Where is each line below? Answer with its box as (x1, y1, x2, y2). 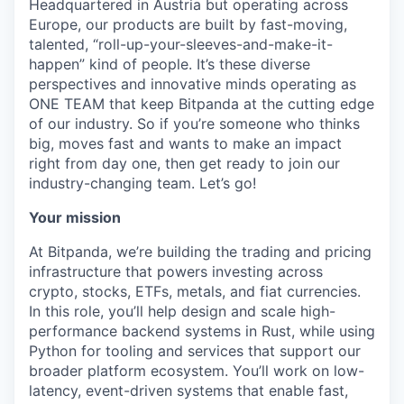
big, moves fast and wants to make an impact (29, 134, 342, 153)
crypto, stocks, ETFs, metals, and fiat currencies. (29, 282, 361, 301)
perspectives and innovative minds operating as (29, 75, 356, 94)
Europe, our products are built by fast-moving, (29, 15, 347, 34)
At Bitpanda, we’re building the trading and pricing (29, 243, 372, 262)
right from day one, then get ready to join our (29, 154, 340, 173)
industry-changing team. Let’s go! (29, 174, 256, 193)
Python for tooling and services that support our (29, 342, 361, 361)
